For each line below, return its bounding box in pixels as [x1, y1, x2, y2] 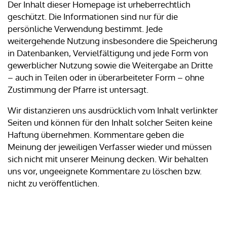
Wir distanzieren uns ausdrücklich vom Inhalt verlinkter [8, 105, 218, 116]
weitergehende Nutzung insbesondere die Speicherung [8, 35, 217, 46]
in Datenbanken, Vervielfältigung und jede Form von [8, 48, 208, 58]
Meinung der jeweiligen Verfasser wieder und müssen [8, 141, 212, 152]
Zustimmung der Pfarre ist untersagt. [8, 84, 148, 95]
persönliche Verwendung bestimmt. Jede [8, 23, 163, 34]
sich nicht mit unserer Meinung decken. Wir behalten [8, 154, 208, 164]
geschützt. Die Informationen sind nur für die [8, 11, 178, 22]
